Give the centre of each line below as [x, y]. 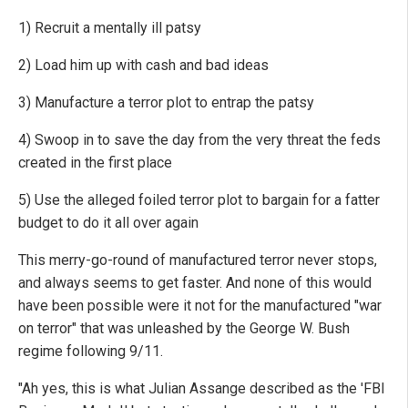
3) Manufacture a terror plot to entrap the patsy [166, 102]
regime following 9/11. [91, 351]
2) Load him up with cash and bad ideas [143, 65]
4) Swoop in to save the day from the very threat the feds [199, 139]
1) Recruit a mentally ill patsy [110, 27]
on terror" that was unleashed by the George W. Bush [184, 328]
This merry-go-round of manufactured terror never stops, [198, 260]
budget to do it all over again [108, 222]
